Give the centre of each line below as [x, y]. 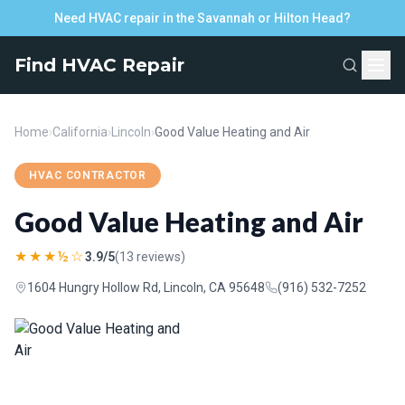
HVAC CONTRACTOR [88, 175]
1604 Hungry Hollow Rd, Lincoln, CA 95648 [146, 287]
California [80, 132]
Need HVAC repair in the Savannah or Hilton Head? [202, 18]
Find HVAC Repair [99, 65]
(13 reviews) [150, 257]
